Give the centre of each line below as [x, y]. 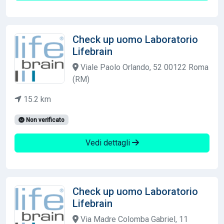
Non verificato [44, 120]
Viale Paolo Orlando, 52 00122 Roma [143, 67]
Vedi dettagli [108, 142]
